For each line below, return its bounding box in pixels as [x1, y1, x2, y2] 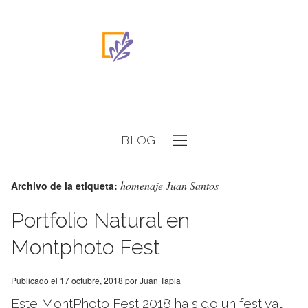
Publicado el [11, 274, 58, 286]
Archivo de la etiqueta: [11, 179, 120, 192]
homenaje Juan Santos [120, 178, 219, 192]
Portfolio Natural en [11, 208, 190, 232]
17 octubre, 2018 [60, 274, 123, 286]
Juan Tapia [140, 274, 181, 286]
